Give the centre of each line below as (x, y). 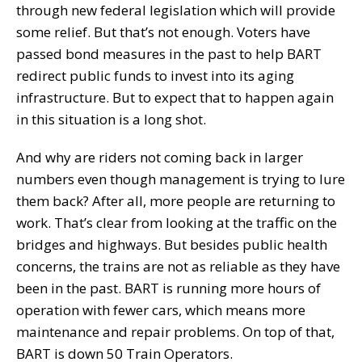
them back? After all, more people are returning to (176, 200)
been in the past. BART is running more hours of (168, 288)
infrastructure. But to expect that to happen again (175, 97)
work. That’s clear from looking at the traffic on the (177, 222)
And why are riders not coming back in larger (160, 157)
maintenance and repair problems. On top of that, (175, 331)
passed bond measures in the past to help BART (169, 53)
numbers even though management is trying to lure (181, 179)
